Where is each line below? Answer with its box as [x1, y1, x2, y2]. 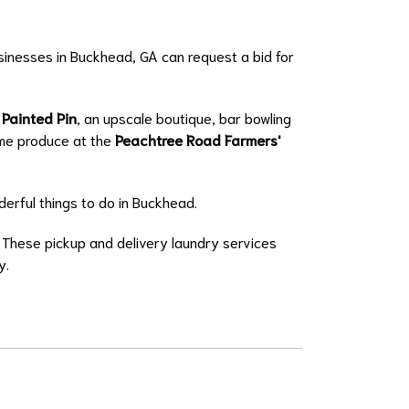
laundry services [167, 232, 277, 252]
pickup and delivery [44, 232, 168, 252]
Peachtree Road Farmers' [115, 130, 280, 150]
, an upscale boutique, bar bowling [76, 108, 291, 128]
